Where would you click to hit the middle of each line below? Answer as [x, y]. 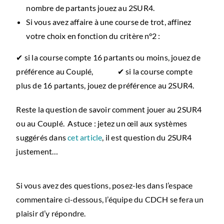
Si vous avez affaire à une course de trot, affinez [109, 21]
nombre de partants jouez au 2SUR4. [90, 7]
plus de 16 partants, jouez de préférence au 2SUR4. [105, 85]
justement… [38, 151]
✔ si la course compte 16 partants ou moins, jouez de [108, 57]
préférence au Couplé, [67, 71]
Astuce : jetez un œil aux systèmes [127, 123]
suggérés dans [41, 137]
